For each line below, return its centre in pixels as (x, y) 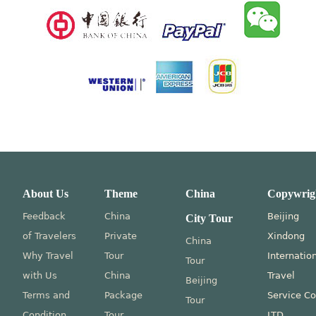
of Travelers (49, 236)
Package (123, 295)
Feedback (44, 216)
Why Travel (48, 256)
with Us (40, 275)
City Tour (209, 218)
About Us (45, 194)
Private (120, 236)
